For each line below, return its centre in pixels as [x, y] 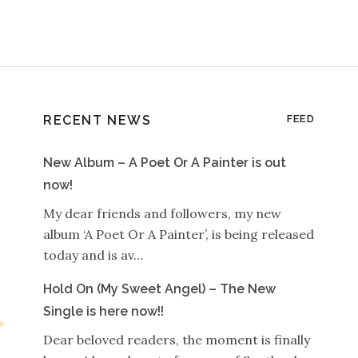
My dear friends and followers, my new [162, 213]
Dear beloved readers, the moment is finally [176, 340]
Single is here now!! [103, 311]
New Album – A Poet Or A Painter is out [164, 163]
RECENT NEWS [97, 120]
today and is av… [93, 255]
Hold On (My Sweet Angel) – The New [159, 289]
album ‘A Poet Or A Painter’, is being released [178, 234]
